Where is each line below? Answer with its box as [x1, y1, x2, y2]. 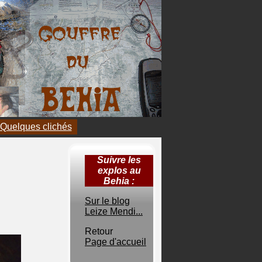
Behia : [104, 176, 135, 186]
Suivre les [97, 155, 141, 165]
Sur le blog [85, 196, 130, 206]
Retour [85, 226, 113, 236]
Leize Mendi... [85, 206, 143, 216]
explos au [97, 166, 141, 175]
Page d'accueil [85, 237, 146, 247]
